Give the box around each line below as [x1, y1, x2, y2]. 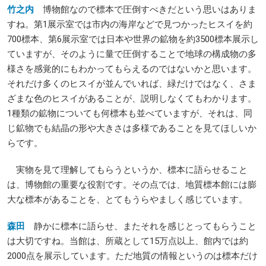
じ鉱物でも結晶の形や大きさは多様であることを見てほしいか [7, 122, 256, 134]
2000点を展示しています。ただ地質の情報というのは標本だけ [7, 250, 258, 261]
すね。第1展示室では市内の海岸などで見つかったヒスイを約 [7, 18, 252, 30]
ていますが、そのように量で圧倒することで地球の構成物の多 [7, 48, 256, 59]
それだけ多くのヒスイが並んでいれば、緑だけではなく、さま [7, 78, 256, 89]
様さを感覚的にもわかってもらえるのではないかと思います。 [7, 63, 256, 74]
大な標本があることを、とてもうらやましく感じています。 [7, 194, 248, 205]
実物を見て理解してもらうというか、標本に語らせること [7, 164, 248, 175]
